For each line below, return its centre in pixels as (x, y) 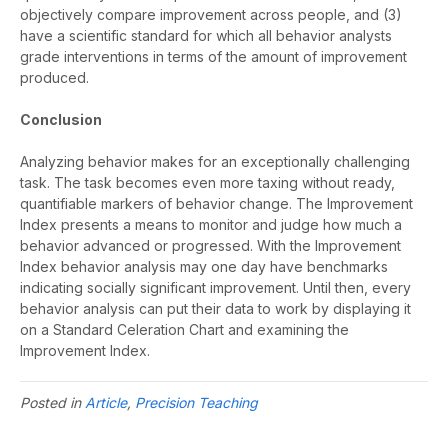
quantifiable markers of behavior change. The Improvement (216, 204)
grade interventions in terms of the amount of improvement (213, 57)
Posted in (52, 403)
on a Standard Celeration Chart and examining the (184, 330)
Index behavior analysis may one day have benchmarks (204, 267)
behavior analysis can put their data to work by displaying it (215, 309)
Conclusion (61, 120)
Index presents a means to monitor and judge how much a (211, 225)
